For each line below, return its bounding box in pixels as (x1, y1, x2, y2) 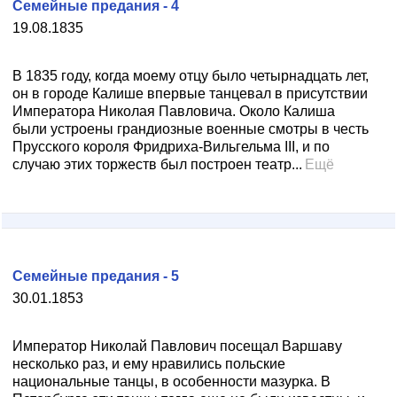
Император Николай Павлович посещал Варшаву (12, 339, 342, 354)
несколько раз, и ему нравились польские (12, 356, 285, 371)
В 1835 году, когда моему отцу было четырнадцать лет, (12, 68, 369, 83)
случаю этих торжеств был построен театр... (12, 157, 302, 172)
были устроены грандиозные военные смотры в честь (12, 121, 369, 136)
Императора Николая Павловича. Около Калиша (12, 104, 335, 119)
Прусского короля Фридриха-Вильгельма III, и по (12, 139, 330, 154)
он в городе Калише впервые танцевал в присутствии (12, 86, 368, 101)
